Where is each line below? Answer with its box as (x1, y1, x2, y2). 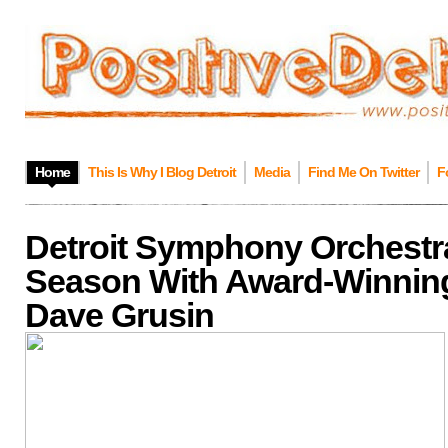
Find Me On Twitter (308, 164, 419, 180)
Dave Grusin (25, 296, 214, 334)
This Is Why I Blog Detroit (88, 164, 236, 180)
